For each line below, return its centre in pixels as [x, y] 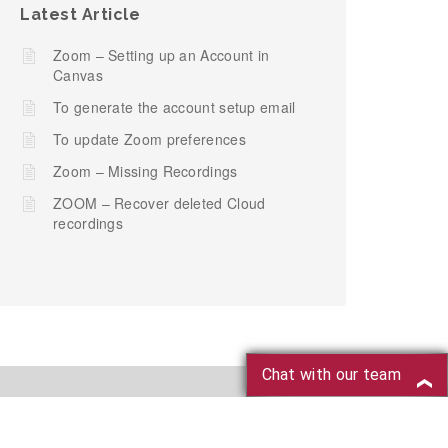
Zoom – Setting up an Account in [161, 55]
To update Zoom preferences [149, 139]
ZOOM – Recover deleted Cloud [159, 203]
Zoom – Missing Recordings [145, 171]
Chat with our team [331, 374]
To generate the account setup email [174, 107]
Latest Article [80, 14]
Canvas [78, 75]
